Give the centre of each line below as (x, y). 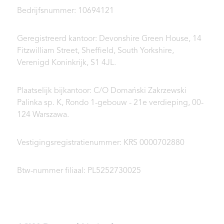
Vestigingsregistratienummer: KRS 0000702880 (101, 143)
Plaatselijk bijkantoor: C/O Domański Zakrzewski (102, 91)
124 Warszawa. (43, 115)
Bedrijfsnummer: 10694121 (65, 11)
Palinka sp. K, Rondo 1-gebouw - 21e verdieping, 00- (110, 103)
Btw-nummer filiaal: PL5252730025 (79, 171)
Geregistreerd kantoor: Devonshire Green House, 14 (109, 39)
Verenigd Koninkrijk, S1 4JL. (66, 63)
